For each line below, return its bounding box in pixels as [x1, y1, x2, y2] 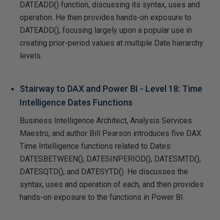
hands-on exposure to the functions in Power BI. [20, 192, 185, 202]
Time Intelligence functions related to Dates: [20, 141, 172, 151]
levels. [20, 51, 42, 60]
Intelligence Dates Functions [20, 97, 133, 108]
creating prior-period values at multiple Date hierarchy [20, 38, 203, 48]
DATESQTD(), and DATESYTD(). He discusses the [20, 166, 188, 176]
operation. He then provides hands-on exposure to [20, 12, 192, 22]
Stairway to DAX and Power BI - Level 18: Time [20, 83, 202, 94]
